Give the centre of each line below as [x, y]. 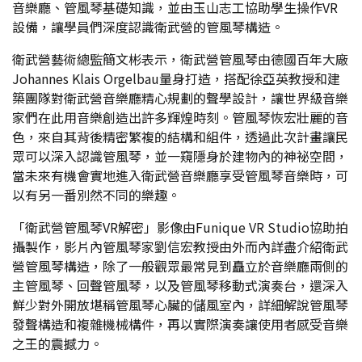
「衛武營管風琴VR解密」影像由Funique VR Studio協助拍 [180, 227]
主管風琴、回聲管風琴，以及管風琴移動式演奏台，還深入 [180, 286]
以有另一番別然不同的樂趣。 [96, 195]
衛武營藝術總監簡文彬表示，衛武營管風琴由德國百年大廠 [180, 59]
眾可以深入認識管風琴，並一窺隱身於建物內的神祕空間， [180, 156]
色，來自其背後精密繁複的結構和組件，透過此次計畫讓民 [180, 137]
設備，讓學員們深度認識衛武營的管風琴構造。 [148, 27]
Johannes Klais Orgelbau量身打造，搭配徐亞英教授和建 [176, 79]
